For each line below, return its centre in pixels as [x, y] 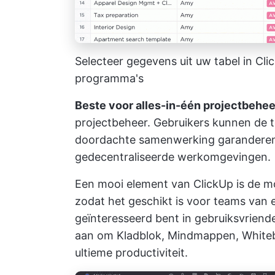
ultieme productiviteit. [131, 252]
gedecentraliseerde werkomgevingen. [173, 157]
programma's [109, 78]
